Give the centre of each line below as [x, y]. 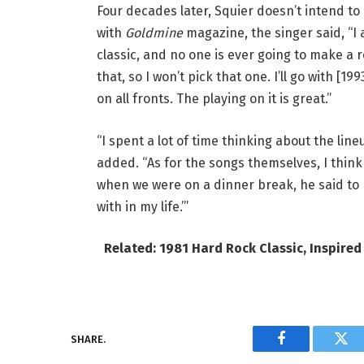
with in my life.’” [142, 206]
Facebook [308, 351]
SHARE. [88, 339]
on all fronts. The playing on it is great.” [214, 99]
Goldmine [154, 33]
